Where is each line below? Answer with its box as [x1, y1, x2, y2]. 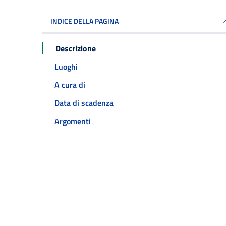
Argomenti [54, 115, 91, 127]
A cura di [54, 78, 85, 91]
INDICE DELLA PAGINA [50, 16, 119, 27]
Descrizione [55, 42, 96, 54]
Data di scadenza [54, 96, 114, 109]
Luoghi [54, 60, 78, 73]
